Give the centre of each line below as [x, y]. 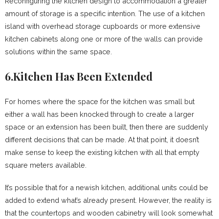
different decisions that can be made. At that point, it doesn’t [102, 140]
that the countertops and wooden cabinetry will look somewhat [109, 213]
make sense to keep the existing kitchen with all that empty [102, 153]
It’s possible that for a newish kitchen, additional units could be [107, 188]
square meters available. [46, 165]
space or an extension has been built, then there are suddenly [107, 127]
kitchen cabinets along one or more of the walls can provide [104, 39]
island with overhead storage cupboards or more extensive [103, 26]
